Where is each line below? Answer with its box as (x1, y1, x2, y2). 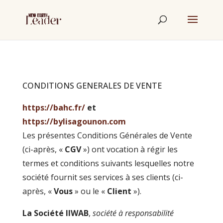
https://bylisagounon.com (22, 116, 126, 127)
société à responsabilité (92, 208, 174, 219)
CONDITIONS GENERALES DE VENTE (22, 80, 162, 91)
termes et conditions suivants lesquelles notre (22, 158, 194, 169)
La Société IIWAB (22, 208, 89, 219)
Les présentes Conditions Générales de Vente (22, 130, 192, 141)
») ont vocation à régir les (81, 144, 178, 155)
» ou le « (72, 186, 107, 197)
